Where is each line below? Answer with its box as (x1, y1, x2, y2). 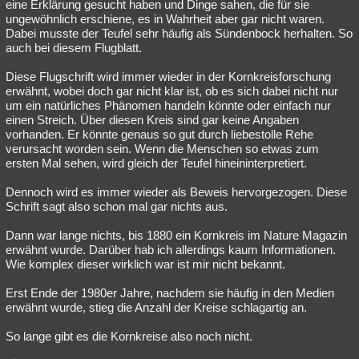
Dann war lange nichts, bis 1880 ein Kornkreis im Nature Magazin (6, 228, 347, 243)
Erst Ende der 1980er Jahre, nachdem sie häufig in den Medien (6, 286, 334, 301)
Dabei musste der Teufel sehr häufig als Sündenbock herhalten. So (6, 26, 353, 41)
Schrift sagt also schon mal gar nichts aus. (6, 200, 228, 214)
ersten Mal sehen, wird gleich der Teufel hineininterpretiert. (6, 156, 307, 171)
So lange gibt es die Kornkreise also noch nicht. (6, 329, 252, 344)
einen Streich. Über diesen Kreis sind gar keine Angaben (6, 113, 299, 127)
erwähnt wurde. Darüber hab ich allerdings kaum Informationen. (6, 243, 336, 257)
